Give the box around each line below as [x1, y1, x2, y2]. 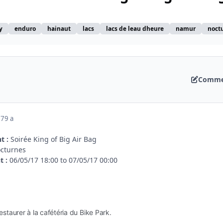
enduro [14, 24, 36, 33]
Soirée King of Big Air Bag [8, 134, 97, 144]
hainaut [47, 24, 71, 33]
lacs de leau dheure [106, 24, 164, 33]
